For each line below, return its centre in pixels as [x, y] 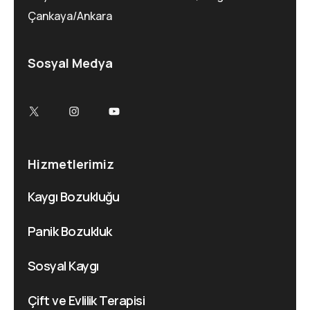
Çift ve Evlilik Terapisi [86, 300]
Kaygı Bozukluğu [74, 196]
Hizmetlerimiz [71, 164]
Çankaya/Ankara [70, 16]
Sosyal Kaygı [63, 265]
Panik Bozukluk [70, 231]
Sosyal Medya [70, 63]
